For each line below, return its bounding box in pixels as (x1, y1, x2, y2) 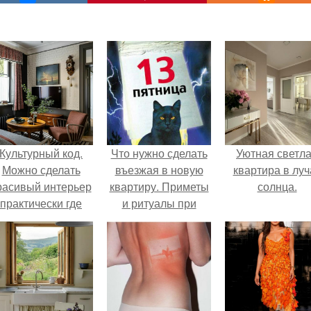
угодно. (22, 212, 60, 228)
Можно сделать (1, 162, 81, 178)
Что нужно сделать (110, 145, 208, 161)
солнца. (257, 178, 297, 194)
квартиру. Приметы (109, 178, 209, 194)
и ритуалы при (121, 195, 196, 211)
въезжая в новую (115, 162, 203, 178)
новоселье (132, 212, 186, 228)
